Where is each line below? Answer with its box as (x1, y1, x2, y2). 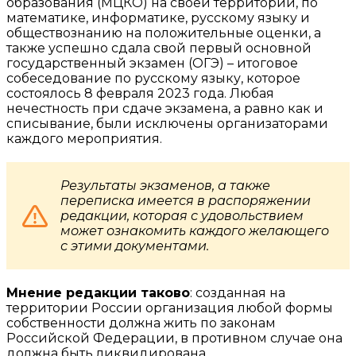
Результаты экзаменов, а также (60, 178, 270, 194)
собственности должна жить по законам (6, 315, 276, 331)
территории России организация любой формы (6, 300, 333, 316)
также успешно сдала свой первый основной (6, 41, 311, 56)
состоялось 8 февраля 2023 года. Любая (6, 86, 274, 102)
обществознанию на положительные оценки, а (6, 25, 321, 41)
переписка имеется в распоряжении (60, 193, 311, 209)
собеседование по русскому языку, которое (6, 71, 300, 87)
